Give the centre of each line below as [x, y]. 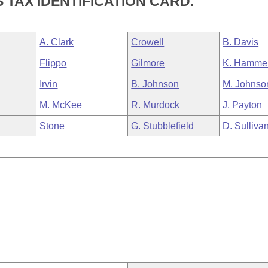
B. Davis [241, 42]
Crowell [148, 42]
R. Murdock [156, 105]
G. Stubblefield [163, 126]
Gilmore [148, 63]
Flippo [53, 63]
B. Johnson [155, 84]
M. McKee [61, 105]
